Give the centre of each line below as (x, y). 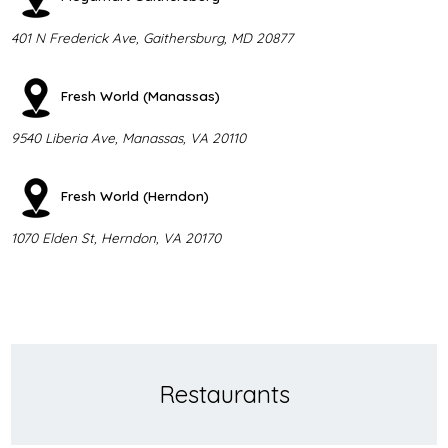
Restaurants (224, 394)
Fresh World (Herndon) (134, 195)
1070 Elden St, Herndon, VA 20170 (115, 237)
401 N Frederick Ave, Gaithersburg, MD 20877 (151, 37)
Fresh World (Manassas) (140, 95)
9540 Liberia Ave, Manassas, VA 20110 (128, 137)
